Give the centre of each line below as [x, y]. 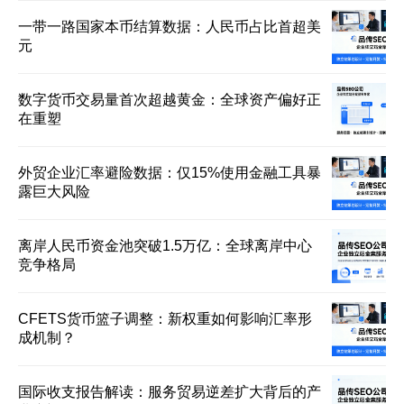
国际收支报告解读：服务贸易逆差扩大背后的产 [170, 392]
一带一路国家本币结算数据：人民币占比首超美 [170, 27]
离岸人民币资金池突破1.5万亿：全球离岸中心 [165, 246]
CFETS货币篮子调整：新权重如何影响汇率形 [165, 319]
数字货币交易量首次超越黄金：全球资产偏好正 [170, 100]
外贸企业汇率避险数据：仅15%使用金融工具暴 [170, 173]
